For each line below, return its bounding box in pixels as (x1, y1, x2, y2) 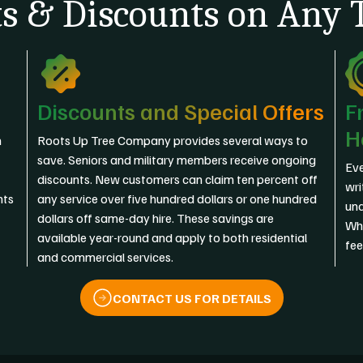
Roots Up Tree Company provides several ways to (37, 132, 308, 148)
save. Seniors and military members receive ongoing (37, 152, 316, 168)
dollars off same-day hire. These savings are (37, 210, 274, 226)
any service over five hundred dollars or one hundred (37, 190, 317, 207)
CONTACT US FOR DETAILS (112, 289, 271, 306)
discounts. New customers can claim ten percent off (37, 171, 318, 187)
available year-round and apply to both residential (37, 229, 307, 246)
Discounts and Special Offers (37, 96, 324, 125)
